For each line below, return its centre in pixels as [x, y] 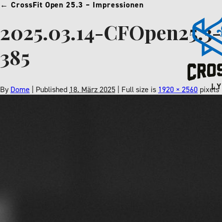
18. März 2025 [92, 89]
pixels [208, 89]
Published [52, 89]
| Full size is [137, 89]
